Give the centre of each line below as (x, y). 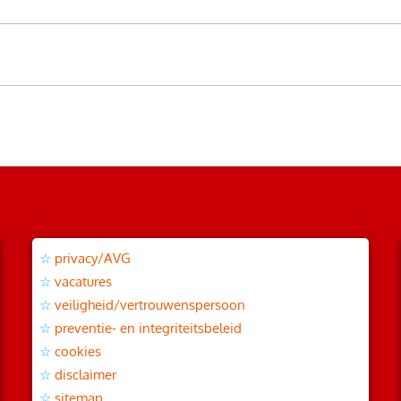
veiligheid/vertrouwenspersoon (149, 304)
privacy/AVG (92, 258)
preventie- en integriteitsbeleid (148, 328)
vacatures (83, 281)
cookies (77, 351)
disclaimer (85, 374)
